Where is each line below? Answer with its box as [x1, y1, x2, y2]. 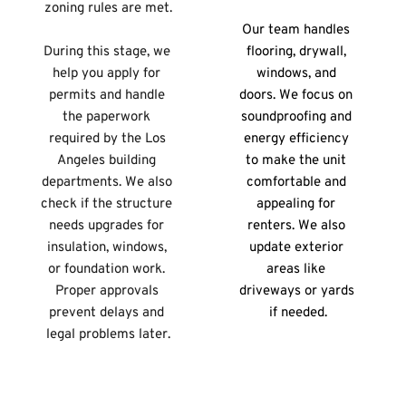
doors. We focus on [239, 87, 353, 105]
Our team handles [242, 22, 350, 40]
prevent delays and [49, 304, 164, 323]
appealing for [256, 196, 335, 214]
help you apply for [53, 65, 160, 83]
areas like [266, 261, 325, 279]
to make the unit [246, 152, 346, 170]
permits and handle [48, 87, 165, 105]
